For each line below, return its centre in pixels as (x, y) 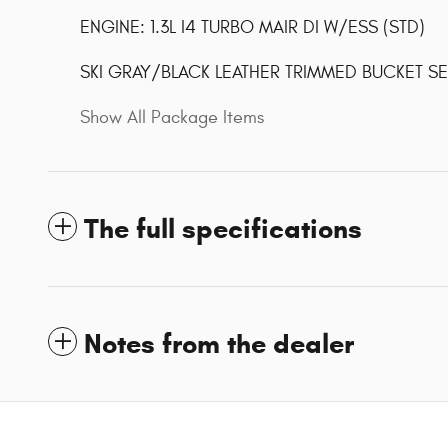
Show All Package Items (172, 117)
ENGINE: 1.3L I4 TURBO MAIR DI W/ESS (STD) (252, 27)
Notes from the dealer (219, 343)
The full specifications (223, 228)
